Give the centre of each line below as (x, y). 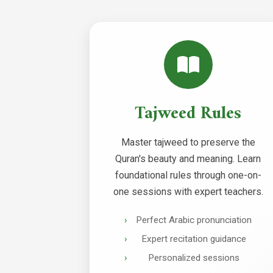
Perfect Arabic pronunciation (194, 220)
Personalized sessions (194, 257)
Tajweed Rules (188, 114)
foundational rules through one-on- (188, 175)
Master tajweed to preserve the (188, 142)
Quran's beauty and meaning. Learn (188, 159)
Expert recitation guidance (194, 239)
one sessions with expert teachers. (188, 192)
